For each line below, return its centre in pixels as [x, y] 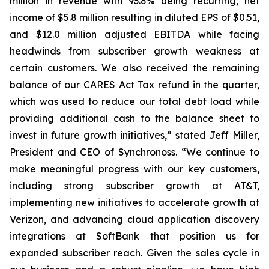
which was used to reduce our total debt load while [134, 101]
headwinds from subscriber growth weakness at [134, 51]
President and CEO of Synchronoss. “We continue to [134, 152]
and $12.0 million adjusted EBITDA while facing [134, 34]
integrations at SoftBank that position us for [134, 236]
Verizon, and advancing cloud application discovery [134, 219]
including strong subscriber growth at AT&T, [134, 186]
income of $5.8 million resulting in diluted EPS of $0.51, [134, 17]
